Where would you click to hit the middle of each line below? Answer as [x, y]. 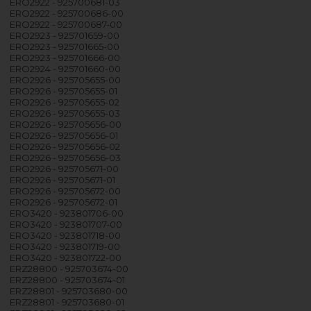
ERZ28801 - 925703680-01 [67, 302]
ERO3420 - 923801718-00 [66, 235]
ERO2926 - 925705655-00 [66, 79]
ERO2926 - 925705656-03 [66, 157]
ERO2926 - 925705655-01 [64, 91]
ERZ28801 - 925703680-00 [69, 291]
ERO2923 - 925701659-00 [65, 35]
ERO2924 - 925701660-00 [66, 68]
